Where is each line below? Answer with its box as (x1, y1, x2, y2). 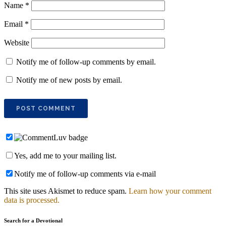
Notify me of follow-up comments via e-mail (14, 169, 156, 178)
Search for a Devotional (4, 217, 63, 223)
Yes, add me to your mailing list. (14, 151, 117, 160)
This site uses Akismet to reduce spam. (4, 186, 129, 195)
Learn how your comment (129, 186, 211, 195)
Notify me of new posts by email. (16, 75, 122, 84)
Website (4, 38, 29, 47)
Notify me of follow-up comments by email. (16, 57, 156, 66)
